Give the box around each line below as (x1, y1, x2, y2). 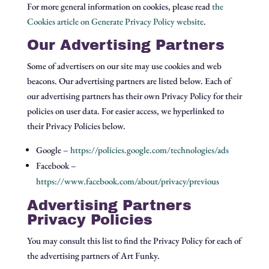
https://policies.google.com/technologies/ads (70, 144, 229, 156)
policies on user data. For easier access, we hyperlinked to (26, 105, 224, 116)
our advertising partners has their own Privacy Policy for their (26, 90, 242, 101)
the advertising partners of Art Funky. (26, 250, 160, 261)
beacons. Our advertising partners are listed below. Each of (26, 75, 231, 86)
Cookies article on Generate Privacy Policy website (26, 16, 204, 27)
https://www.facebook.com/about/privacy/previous (35, 175, 219, 187)
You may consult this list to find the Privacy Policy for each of (26, 235, 241, 246)
